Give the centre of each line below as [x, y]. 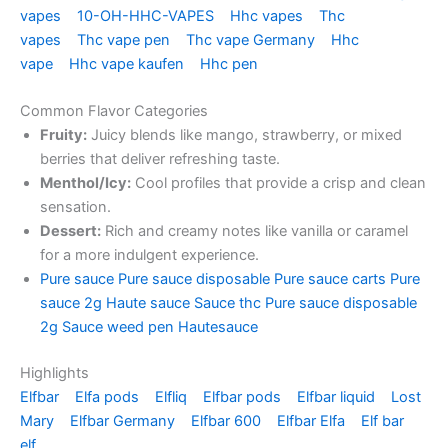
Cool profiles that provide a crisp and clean [278, 183]
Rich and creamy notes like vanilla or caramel [254, 231]
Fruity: [63, 135]
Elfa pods [109, 397]
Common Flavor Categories [114, 111]
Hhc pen [231, 63]
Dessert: [70, 231]
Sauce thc [227, 303]
